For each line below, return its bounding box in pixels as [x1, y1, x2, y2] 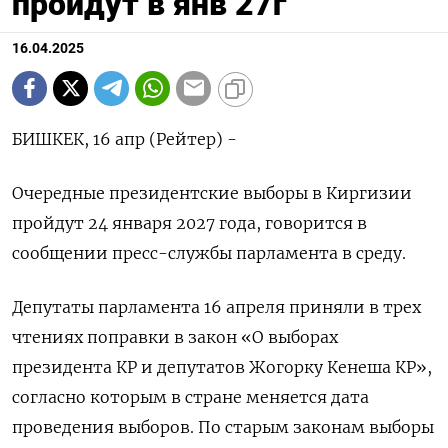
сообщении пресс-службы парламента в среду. [12, 242, 406, 263]
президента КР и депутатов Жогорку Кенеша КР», [12, 356, 432, 377]
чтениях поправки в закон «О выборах [12, 326, 338, 347]
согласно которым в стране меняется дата [12, 386, 369, 407]
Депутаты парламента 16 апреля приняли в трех [12, 296, 421, 317]
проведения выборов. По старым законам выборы [12, 416, 434, 437]
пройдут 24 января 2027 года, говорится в [12, 212, 367, 233]
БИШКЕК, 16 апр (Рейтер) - [12, 128, 237, 149]
